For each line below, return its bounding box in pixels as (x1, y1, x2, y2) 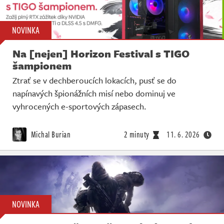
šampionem (12, 58, 71, 73)
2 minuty (123, 128, 149, 141)
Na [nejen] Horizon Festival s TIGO (12, 46, 189, 61)
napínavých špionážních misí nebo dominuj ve (12, 87, 175, 100)
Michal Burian (29, 128, 70, 141)
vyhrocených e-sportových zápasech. (12, 100, 146, 113)
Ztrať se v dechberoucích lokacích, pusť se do (12, 74, 176, 87)
